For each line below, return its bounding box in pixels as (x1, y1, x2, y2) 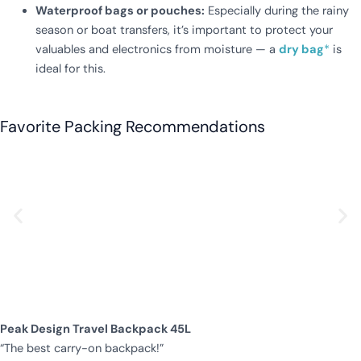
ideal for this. (35, 60, 106, 77)
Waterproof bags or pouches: (35, 2, 205, 19)
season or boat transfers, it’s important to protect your (35, 22, 333, 38)
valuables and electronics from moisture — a (35, 41, 279, 57)
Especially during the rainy (204, 2, 349, 19)
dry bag (278, 41, 324, 57)
